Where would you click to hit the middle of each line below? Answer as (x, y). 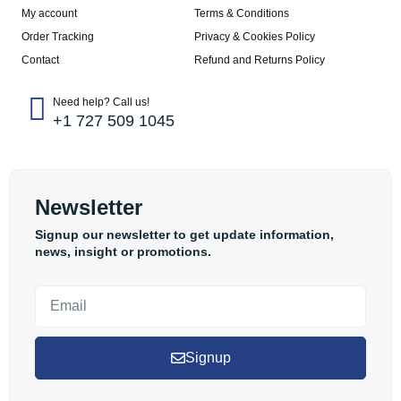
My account (49, 13)
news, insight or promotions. (123, 251)
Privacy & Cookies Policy (254, 36)
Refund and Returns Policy (259, 60)
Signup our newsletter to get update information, (184, 234)
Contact (40, 60)
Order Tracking (58, 36)
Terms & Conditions (241, 13)
